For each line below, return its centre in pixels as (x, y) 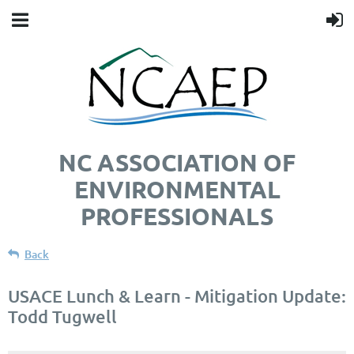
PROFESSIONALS (177, 216)
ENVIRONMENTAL (177, 189)
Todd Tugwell (62, 316)
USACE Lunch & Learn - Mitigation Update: (177, 296)
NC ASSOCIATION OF (177, 162)
